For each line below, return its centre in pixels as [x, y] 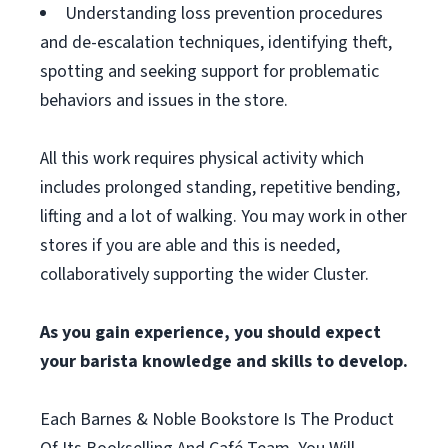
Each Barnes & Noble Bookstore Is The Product [217, 419]
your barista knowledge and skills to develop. [224, 361]
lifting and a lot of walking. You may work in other [223, 216]
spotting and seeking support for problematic [209, 71]
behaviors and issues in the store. [164, 100]
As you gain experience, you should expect [210, 332]
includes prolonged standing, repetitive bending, [220, 187]
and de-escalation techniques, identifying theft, [216, 42]
